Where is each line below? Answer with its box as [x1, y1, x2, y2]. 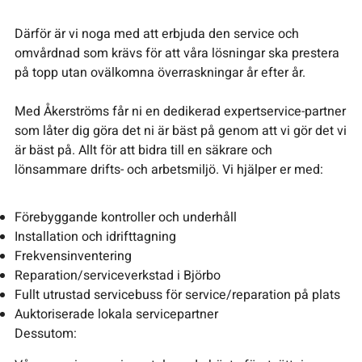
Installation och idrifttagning [14, 227, 176, 247]
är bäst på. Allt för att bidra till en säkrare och [14, 141, 272, 161]
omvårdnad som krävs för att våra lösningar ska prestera [14, 44, 339, 64]
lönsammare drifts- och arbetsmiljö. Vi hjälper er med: [14, 160, 323, 180]
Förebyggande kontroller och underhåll [14, 208, 237, 228]
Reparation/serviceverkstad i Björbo [14, 266, 221, 286]
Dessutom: [14, 324, 77, 344]
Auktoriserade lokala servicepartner [14, 305, 218, 325]
